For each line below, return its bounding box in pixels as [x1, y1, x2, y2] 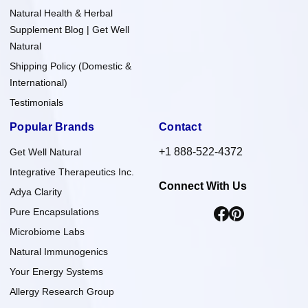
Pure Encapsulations [10, 206, 99, 217]
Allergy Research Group [10, 285, 114, 297]
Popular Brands [10, 120, 95, 133]
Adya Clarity [10, 186, 62, 197]
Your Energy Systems [10, 265, 103, 277]
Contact [159, 120, 201, 133]
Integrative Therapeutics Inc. [10, 166, 134, 177]
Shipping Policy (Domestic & [10, 60, 131, 71]
